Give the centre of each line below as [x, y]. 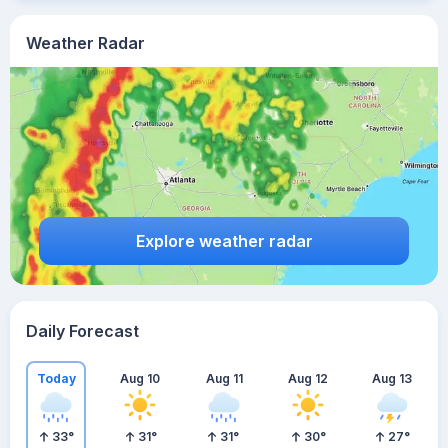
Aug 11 [224, 378]
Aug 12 [308, 378]
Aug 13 [392, 378]
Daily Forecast [82, 331]
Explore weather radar [224, 240]
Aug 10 [140, 378]
